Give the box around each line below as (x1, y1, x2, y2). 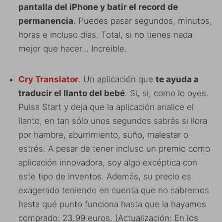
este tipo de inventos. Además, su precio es (18, 171, 191, 181)
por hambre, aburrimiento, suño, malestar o (18, 129, 188, 140)
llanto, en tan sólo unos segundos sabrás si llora (18, 115, 207, 126)
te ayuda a (156, 74, 199, 84)
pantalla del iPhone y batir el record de (18, 1, 178, 12)
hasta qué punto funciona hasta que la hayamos (18, 199, 206, 209)
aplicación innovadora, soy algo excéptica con (18, 157, 197, 167)
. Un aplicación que (78, 74, 156, 84)
